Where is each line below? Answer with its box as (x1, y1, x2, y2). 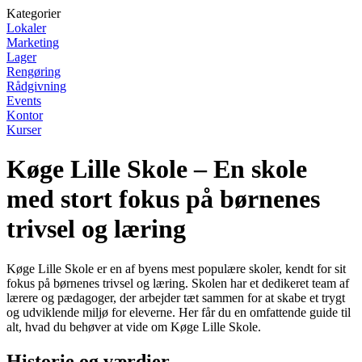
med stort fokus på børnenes (6, 184, 320, 214)
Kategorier (6, 6, 61, 20)
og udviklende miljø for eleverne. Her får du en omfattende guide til (6, 305, 351, 319)
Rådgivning (6, 79, 66, 93)
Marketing (6, 36, 59, 49)
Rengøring (6, 65, 61, 78)
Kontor (6, 108, 43, 122)
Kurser (6, 123, 41, 137)
